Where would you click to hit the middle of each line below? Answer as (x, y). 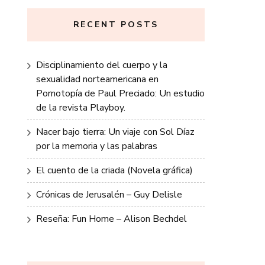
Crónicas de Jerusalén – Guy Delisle (109, 195)
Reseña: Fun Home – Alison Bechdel (112, 219)
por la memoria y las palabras (97, 146)
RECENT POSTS (116, 25)
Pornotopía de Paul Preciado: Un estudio (120, 93)
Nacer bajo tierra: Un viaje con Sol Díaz (115, 132)
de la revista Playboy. (81, 108)
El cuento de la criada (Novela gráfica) (114, 170)
